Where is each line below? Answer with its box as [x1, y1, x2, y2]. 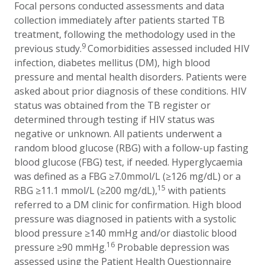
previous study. [14, 42, 82, 55]
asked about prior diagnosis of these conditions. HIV [14, 85, 247, 98]
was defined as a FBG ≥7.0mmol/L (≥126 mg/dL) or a [14, 170, 241, 183]
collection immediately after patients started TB [14, 14, 225, 27]
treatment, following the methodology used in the [14, 28, 235, 41]
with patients [166, 184, 226, 197]
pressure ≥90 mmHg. [14, 241, 106, 254]
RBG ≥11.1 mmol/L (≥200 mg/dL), [14, 184, 157, 197]
